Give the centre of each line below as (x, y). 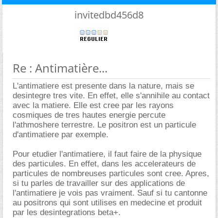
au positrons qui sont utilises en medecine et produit (107, 203)
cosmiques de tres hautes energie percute (89, 115)
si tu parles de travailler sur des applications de (99, 183)
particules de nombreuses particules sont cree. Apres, (111, 173)
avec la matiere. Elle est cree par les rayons (93, 105)
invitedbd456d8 (109, 15)
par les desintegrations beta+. (67, 212)
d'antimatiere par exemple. (61, 135)
